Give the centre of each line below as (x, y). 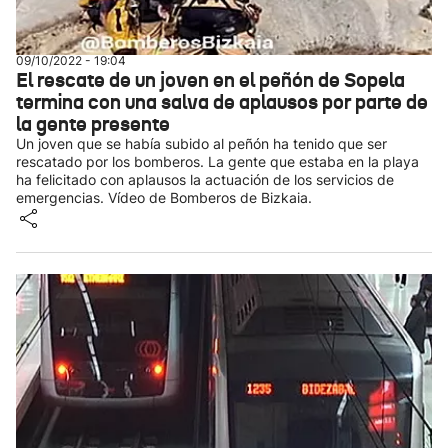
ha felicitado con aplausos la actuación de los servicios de (205, 179)
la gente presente (93, 124)
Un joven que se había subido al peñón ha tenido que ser (201, 143)
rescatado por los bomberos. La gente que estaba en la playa (217, 161)
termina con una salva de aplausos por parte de (222, 102)
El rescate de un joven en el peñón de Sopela (210, 80)
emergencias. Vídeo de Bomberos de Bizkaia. (164, 197)
